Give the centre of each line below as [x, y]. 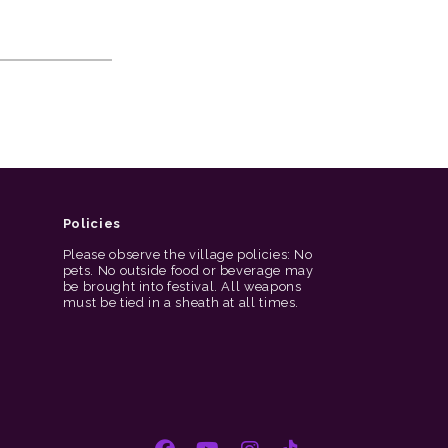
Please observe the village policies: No [187, 254]
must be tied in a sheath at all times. [181, 302]
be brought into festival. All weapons [182, 286]
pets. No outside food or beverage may [188, 270]
